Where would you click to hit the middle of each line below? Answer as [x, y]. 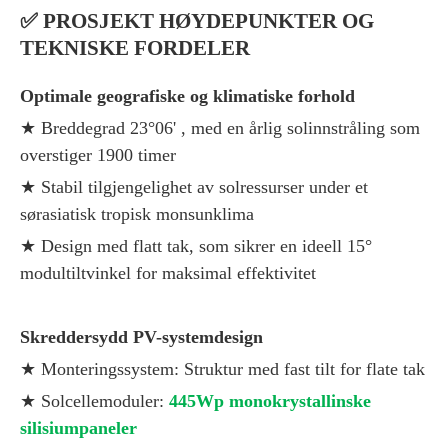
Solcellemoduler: [105, 400]
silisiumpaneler [78, 427]
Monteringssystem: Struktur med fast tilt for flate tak [233, 368]
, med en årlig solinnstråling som [300, 127]
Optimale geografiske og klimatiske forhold [187, 95]
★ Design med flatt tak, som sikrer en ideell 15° [196, 245]
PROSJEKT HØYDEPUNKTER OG [208, 20]
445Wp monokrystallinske [270, 400]
